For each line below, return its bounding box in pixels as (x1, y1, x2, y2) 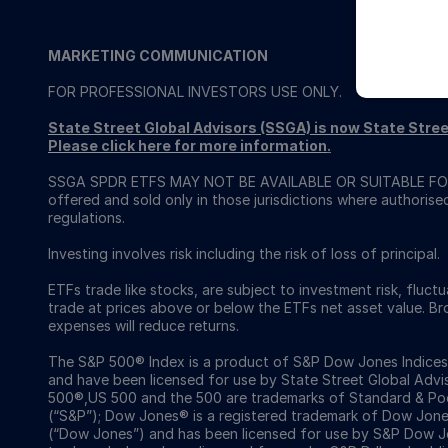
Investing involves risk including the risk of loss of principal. (48, 245, 440, 262)
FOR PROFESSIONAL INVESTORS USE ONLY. (48, 83, 342, 100)
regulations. (48, 209, 125, 226)
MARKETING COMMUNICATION (48, 47, 268, 64)
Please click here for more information (48, 137, 327, 154)
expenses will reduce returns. (48, 317, 239, 334)
